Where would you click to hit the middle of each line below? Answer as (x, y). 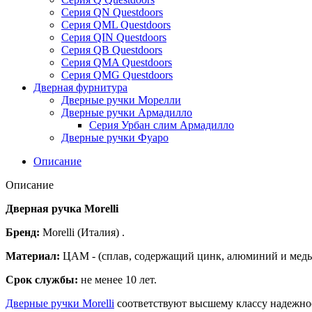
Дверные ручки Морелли (121, 100)
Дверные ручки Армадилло (127, 113)
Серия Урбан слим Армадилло (162, 125)
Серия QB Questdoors (112, 50)
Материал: (33, 256)
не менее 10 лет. (117, 280)
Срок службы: (42, 280)
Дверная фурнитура (80, 88)
